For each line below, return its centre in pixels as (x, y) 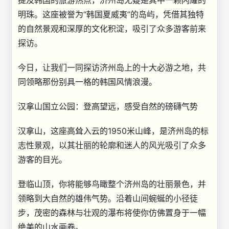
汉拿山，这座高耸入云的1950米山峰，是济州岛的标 (113, 131)
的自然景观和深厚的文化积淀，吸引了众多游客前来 (112, 29)
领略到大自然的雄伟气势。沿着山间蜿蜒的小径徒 (108, 198)
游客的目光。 (42, 159)
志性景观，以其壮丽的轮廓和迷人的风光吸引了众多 (112, 145)
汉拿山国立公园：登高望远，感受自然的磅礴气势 (108, 106)
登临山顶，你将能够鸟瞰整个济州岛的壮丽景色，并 (112, 184)
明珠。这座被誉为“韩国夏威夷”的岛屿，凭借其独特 (111, 14)
